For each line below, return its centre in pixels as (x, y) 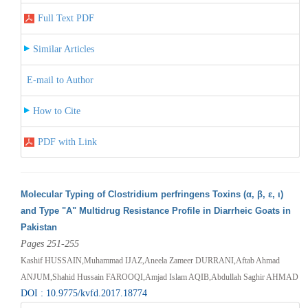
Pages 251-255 (49, 243)
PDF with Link (67, 142)
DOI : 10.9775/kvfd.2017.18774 (84, 293)
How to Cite (56, 111)
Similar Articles (63, 49)
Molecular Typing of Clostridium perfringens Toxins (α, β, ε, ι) (152, 194)
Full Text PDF (66, 18)
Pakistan (38, 227)
